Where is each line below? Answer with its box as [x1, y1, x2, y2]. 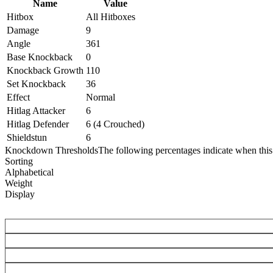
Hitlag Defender [7, 118, 69, 129]
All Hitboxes [86, 11, 135, 22]
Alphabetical [5, 166, 54, 177]
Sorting [5, 155, 33, 166]
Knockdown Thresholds [5, 144, 98, 155]
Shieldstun [7, 132, 47, 143]
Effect [7, 91, 30, 102]
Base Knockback [7, 51, 73, 62]
